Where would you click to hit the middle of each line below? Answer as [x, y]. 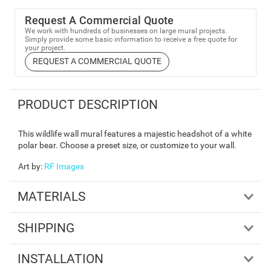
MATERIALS [51, 197]
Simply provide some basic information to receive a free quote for [131, 39]
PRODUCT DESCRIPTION [87, 104]
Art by [29, 167]
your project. [45, 47]
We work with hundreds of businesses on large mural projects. [126, 31]
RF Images [64, 167]
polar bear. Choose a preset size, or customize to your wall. [127, 145]
